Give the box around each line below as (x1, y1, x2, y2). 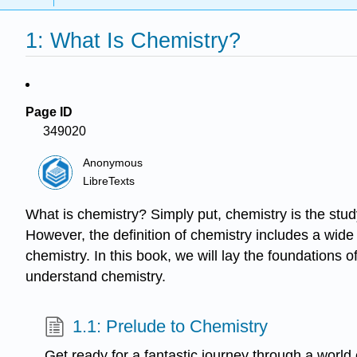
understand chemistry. (25, 269, 166, 285)
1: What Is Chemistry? (25, 28, 241, 53)
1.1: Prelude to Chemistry (73, 316, 269, 337)
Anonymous (83, 157, 143, 170)
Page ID (25, 105, 73, 119)
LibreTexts (83, 175, 135, 187)
